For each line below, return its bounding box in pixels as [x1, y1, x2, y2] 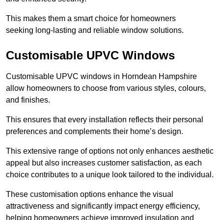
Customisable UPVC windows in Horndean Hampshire [6, 72, 197, 81]
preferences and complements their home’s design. [6, 127, 183, 136]
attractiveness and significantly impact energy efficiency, [6, 202, 200, 211]
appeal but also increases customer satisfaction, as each [6, 159, 202, 167]
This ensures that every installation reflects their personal [6, 115, 203, 124]
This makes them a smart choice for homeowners [6, 14, 176, 23]
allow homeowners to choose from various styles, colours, [6, 84, 206, 93]
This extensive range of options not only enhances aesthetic [6, 147, 214, 156]
